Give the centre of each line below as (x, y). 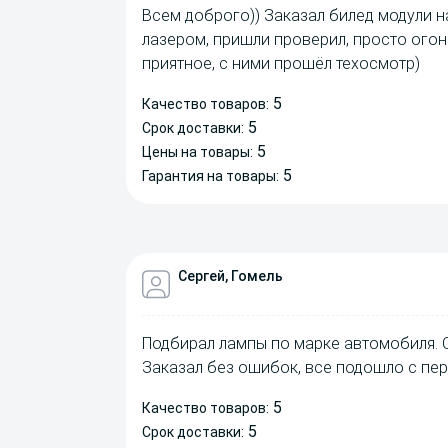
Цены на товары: (197, 152)
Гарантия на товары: (210, 176)
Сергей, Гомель (230, 276)
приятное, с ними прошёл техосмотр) (281, 64)
